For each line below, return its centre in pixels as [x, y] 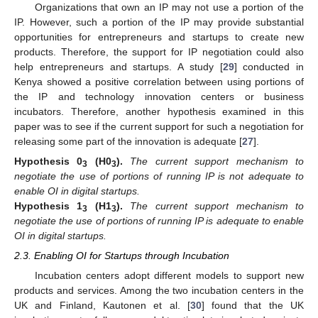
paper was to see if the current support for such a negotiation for [159, 126]
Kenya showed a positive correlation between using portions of [159, 81]
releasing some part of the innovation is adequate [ [128, 141]
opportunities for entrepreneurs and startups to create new [159, 37]
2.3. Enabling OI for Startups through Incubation [122, 256]
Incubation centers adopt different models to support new [169, 276]
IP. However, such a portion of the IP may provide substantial [159, 22]
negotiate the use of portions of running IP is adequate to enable [159, 220]
